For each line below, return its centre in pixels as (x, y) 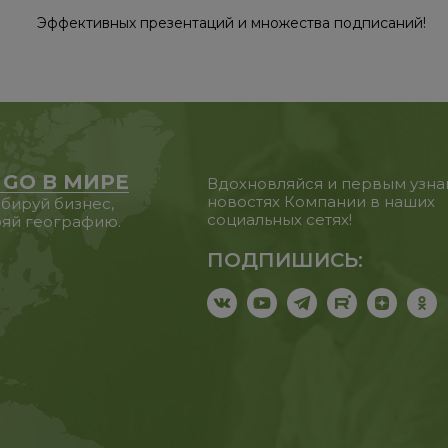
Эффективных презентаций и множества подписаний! (231, 23)
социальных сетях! (280, 220)
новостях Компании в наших (321, 202)
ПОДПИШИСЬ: (285, 260)
